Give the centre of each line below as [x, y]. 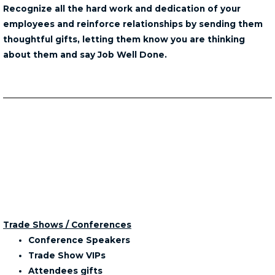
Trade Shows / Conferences [67, 225]
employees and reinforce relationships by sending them [133, 24]
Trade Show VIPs [67, 256]
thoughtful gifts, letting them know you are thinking [124, 40]
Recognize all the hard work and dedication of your [122, 9]
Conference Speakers [79, 240]
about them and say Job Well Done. [85, 55]
